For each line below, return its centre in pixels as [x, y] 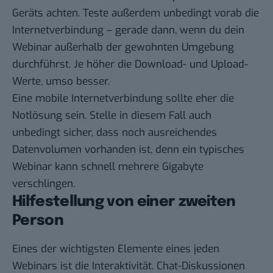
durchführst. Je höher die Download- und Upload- [130, 65]
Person [38, 221]
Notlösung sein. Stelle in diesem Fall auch [112, 116]
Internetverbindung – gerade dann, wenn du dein [128, 30]
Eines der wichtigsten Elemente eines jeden [116, 249]
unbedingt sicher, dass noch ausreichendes [115, 133]
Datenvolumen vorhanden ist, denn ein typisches [128, 150]
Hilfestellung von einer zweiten [124, 202]
